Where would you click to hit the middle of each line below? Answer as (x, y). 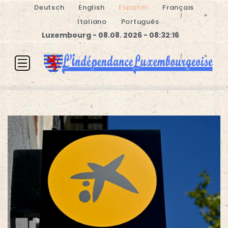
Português (140, 22)
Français (178, 7)
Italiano (92, 22)
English (92, 7)
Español (134, 7)
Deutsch (49, 7)
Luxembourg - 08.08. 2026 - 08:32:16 (110, 35)
